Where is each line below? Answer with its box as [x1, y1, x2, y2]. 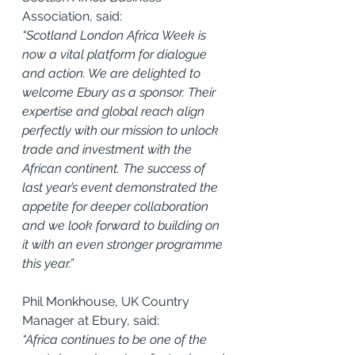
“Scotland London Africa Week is [22, 27, 209, 43]
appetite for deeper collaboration [22, 198, 212, 214]
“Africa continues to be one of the [22, 331, 210, 347]
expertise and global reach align [22, 103, 208, 119]
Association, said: [22, 8, 122, 24]
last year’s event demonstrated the [22, 179, 221, 195]
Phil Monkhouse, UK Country [22, 293, 193, 309]
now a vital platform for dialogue [22, 46, 210, 62]
